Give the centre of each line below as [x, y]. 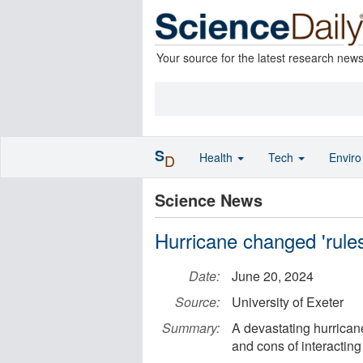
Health [218, 157]
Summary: [191, 328]
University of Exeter [288, 302]
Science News [209, 200]
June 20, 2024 [273, 276]
